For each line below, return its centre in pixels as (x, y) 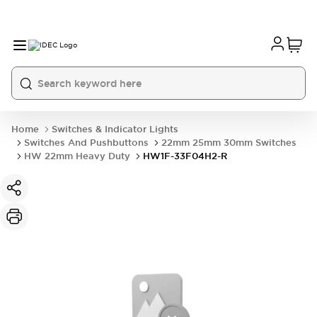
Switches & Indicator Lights (115, 129)
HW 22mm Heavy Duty (77, 156)
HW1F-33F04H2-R (185, 156)
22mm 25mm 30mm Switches (229, 143)
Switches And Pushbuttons (86, 143)
